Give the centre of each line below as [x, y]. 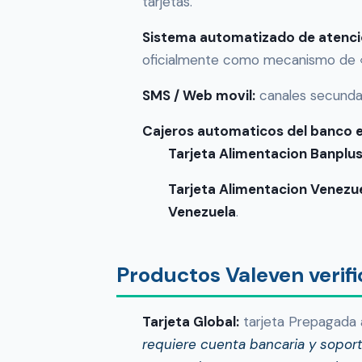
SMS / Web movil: [199, 96]
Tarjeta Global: [191, 322]
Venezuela [202, 212]
